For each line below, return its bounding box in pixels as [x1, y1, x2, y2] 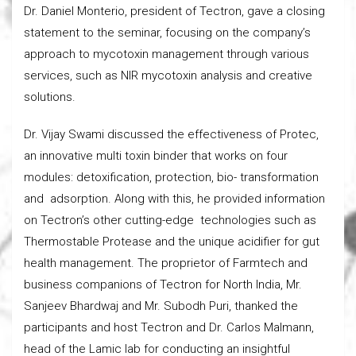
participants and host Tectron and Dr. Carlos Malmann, [24, 319, 314, 335]
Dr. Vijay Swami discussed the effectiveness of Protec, [24, 126, 319, 141]
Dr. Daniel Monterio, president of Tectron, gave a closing [24, 3, 325, 18]
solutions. [24, 89, 75, 104]
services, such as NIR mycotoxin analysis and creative [24, 68, 312, 83]
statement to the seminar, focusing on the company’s [24, 25, 311, 40]
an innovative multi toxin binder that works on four [24, 148, 288, 163]
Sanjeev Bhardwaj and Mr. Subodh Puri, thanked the [24, 298, 298, 313]
